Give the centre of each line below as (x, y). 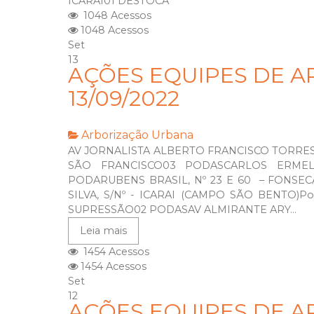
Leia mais (103, 231)
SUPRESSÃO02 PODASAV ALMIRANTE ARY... (182, 210)
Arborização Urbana (137, 135)
